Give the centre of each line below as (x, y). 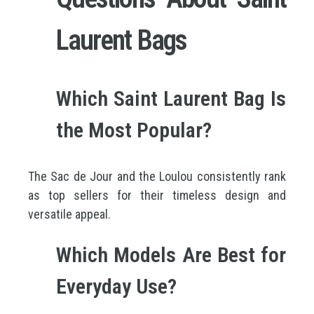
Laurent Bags (121, 40)
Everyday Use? (116, 286)
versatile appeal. (69, 214)
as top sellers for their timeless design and (157, 195)
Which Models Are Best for (171, 255)
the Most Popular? (134, 130)
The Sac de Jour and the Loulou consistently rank (157, 176)
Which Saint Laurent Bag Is (171, 98)
